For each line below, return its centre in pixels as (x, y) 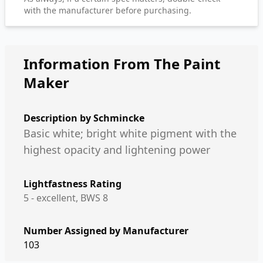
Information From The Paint (122, 64)
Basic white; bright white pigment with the (130, 133)
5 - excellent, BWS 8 (66, 198)
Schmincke (119, 118)
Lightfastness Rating (73, 184)
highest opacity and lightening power (117, 150)
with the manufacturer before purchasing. (108, 10)
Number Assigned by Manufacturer (106, 231)
